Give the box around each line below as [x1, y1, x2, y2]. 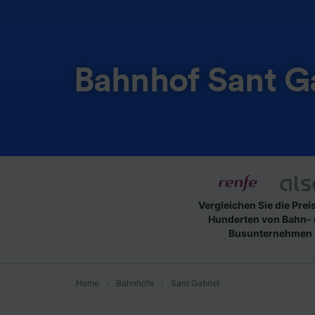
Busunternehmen [228, 227, 312, 239]
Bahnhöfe [116, 278, 154, 288]
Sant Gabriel [171, 278, 219, 288]
